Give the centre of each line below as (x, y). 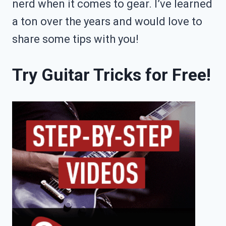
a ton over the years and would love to (107, 21)
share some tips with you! (75, 39)
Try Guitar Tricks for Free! (111, 74)
